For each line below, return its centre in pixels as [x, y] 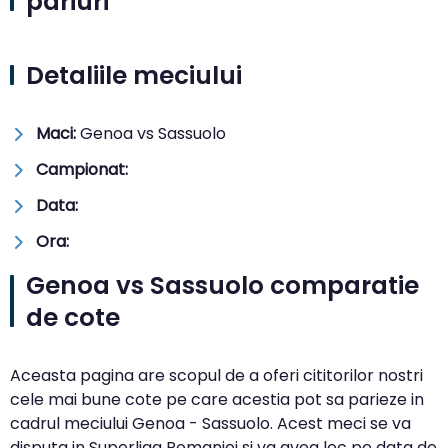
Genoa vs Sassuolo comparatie [222, 285]
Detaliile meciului [134, 75]
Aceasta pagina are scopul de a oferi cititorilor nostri [216, 375]
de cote [73, 317]
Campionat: [82, 169]
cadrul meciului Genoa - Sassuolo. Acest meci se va [210, 423]
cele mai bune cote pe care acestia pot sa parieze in [217, 399]
